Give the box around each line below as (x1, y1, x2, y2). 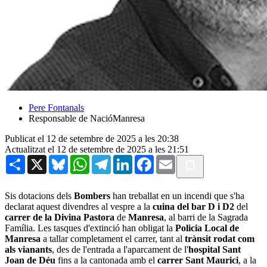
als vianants (5, 244, 52, 254)
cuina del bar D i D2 (153, 201, 234, 212)
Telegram (111, 154, 146, 164)
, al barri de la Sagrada (164, 212, 248, 222)
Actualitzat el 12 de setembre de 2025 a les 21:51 (5, 144, 189, 154)
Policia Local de (175, 222, 239, 233)
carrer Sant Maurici (157, 254, 238, 265)
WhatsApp (89, 154, 130, 164)
